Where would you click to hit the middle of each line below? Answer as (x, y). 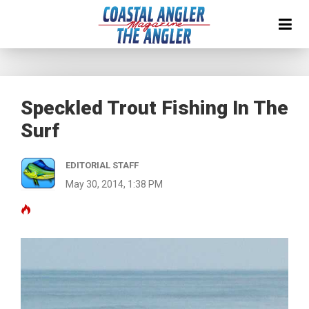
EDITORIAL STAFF (102, 165)
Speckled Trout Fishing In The (154, 108)
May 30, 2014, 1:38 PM (114, 184)
